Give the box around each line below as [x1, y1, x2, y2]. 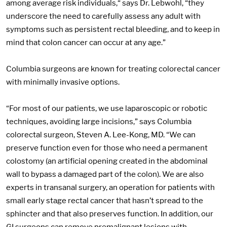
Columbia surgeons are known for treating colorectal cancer [6, 64, 220, 73]
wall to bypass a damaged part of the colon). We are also [6, 170, 204, 179]
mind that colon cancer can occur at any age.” [6, 37, 166, 47]
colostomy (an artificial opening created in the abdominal [6, 157, 208, 166]
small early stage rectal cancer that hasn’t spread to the [6, 196, 203, 206]
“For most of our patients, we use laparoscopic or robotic [6, 104, 207, 113]
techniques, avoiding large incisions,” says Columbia [6, 117, 192, 127]
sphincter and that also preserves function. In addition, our [6, 209, 213, 219]
